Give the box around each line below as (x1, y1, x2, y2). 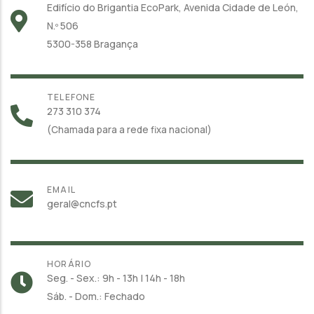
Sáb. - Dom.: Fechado (47, 289, 145, 303)
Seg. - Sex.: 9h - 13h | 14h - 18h (47, 271, 185, 285)
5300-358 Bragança (47, 36, 138, 50)
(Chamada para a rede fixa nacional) (47, 123, 212, 136)
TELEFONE (47, 90, 96, 103)
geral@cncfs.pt (47, 196, 117, 210)
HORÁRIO (47, 257, 92, 270)
